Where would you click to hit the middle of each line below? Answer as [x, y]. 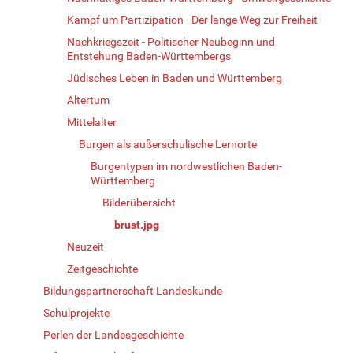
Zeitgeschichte [102, 268]
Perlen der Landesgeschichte [113, 334]
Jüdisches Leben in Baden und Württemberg [175, 78]
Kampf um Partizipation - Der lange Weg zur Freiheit [192, 19]
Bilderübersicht [139, 202]
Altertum [88, 100]
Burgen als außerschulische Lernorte [168, 144]
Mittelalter [92, 122]
